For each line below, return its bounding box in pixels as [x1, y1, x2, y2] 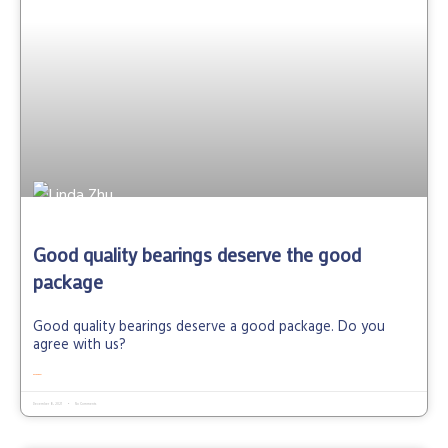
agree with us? [33, 333, 126, 361]
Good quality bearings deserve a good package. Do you [33, 315, 385, 343]
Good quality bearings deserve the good [33, 242, 361, 268]
